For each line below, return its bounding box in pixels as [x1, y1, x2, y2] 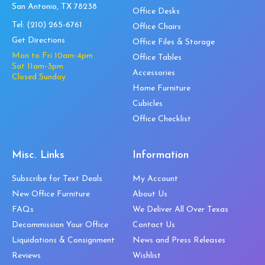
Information [132, 149, 189, 161]
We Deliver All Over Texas [132, 205, 228, 214]
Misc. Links [12, 149, 64, 161]
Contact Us [132, 220, 175, 230]
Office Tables [132, 53, 182, 62]
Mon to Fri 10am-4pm [12, 51, 93, 60]
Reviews [12, 251, 41, 260]
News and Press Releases [132, 235, 225, 245]
